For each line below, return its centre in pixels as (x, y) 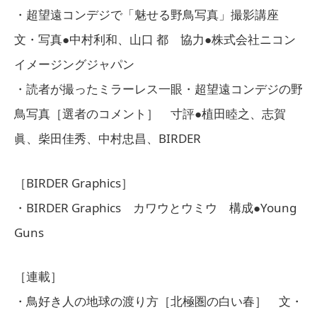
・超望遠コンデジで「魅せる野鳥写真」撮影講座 (158, 15)
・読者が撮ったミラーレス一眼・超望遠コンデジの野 (158, 89)
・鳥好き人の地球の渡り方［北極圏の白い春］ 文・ (158, 301)
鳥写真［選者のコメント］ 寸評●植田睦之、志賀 (150, 114)
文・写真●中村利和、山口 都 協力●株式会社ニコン (155, 40)
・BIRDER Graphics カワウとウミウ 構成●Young (155, 207)
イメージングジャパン (74, 64)
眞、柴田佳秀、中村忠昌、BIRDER (108, 139)
